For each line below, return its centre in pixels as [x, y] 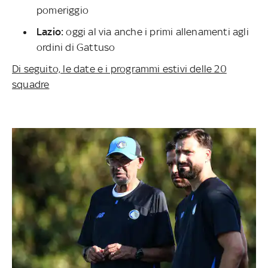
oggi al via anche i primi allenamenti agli [156, 31]
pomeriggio [63, 10]
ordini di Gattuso [76, 47]
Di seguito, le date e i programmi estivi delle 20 [119, 68]
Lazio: [50, 31]
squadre [31, 84]
